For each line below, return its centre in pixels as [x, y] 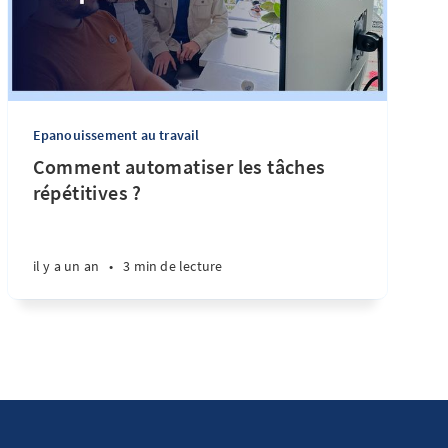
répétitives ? [87, 192]
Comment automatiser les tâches [179, 166]
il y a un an [66, 266]
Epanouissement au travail [116, 135]
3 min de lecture [173, 266]
